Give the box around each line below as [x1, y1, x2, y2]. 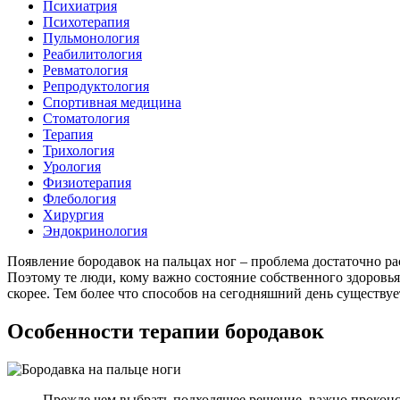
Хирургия [43, 206, 104, 222]
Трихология [43, 142, 114, 158]
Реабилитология [43, 46, 142, 62]
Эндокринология [43, 222, 147, 238]
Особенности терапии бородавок [7, 319, 324, 343]
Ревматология [43, 62, 128, 78]
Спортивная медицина [43, 94, 181, 110]
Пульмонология [43, 29, 139, 46]
